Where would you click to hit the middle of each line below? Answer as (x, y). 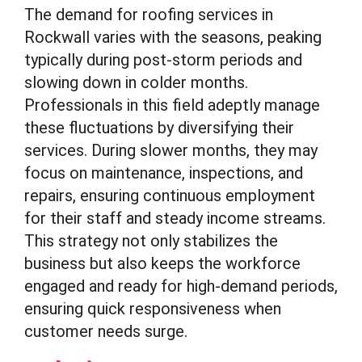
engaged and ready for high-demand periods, (181, 286)
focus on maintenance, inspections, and (164, 173)
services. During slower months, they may (171, 150)
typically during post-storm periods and (163, 60)
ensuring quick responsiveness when (153, 309)
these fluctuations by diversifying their (159, 128)
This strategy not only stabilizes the (151, 241)
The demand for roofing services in (149, 15)
